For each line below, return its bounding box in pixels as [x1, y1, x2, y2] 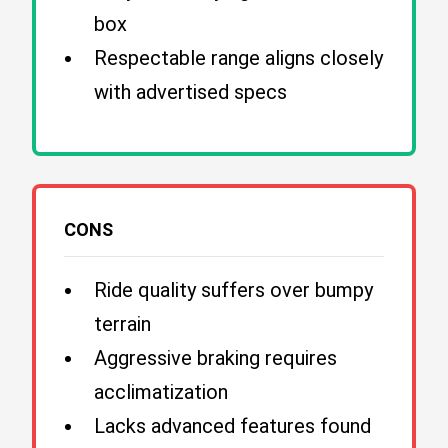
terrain [94, 312, 151, 336]
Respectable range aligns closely [94, 46, 383, 70]
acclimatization [94, 380, 228, 404]
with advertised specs [94, 80, 287, 104]
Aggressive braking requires [94, 346, 337, 370]
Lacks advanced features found [94, 414, 371, 438]
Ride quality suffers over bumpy [94, 278, 373, 302]
